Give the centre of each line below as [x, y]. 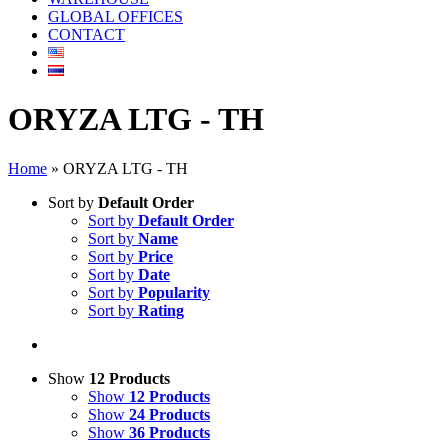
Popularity [174, 292]
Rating [161, 310]
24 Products [169, 414]
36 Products [169, 432]
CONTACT [86, 34]
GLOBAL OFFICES [115, 16]
